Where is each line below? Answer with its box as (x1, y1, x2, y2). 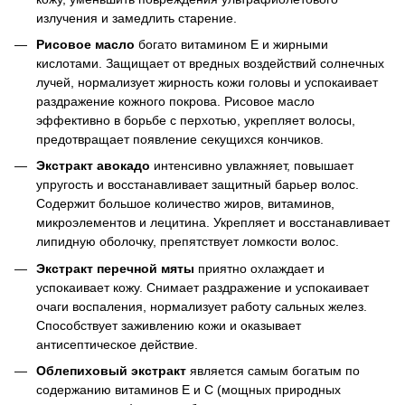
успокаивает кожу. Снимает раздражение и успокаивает (36, 279, 369, 295)
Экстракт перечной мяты (36, 260, 194, 276)
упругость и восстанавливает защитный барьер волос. (36, 177, 359, 193)
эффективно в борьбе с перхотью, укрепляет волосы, (36, 112, 355, 127)
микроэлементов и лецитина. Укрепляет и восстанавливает (36, 215, 390, 231)
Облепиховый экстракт (36, 363, 186, 379)
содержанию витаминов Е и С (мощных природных (36, 382, 341, 398)
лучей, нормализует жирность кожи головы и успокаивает (36, 74, 378, 89)
